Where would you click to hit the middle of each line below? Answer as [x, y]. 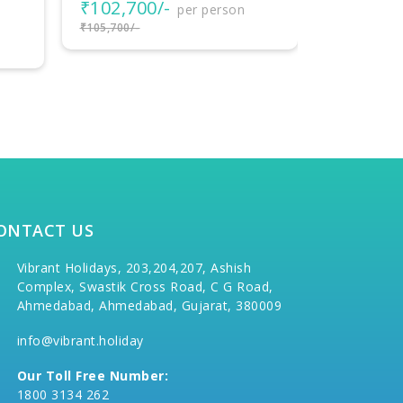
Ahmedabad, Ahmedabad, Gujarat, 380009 [149, 306]
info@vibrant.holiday [80, 341]
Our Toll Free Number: [93, 376]
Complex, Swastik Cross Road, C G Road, [145, 287]
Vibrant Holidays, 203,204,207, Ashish [134, 268]
